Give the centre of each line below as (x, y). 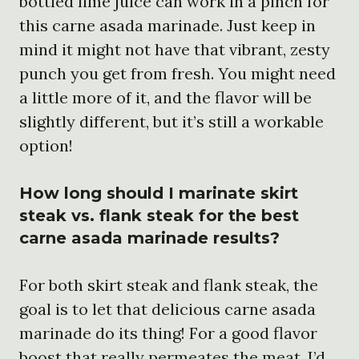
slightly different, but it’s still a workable (171, 121)
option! (46, 145)
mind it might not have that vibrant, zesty (175, 49)
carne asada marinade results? (149, 238)
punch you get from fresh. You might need (177, 73)
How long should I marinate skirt (159, 193)
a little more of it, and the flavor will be (165, 97)
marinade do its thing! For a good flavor (168, 333)
